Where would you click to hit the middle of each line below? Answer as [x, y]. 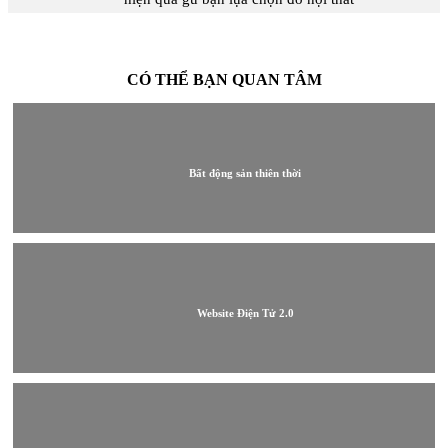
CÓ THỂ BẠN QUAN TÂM [224, 80]
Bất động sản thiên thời [245, 172]
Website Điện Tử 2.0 [245, 312]
